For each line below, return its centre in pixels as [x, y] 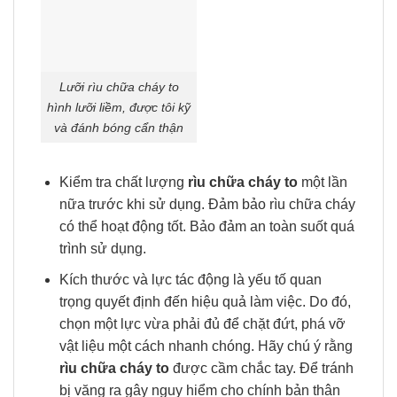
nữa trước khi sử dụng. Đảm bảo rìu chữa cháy [207, 205]
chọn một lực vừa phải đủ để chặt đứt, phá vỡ [202, 323]
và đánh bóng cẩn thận [119, 127]
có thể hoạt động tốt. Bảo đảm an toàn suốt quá [206, 227]
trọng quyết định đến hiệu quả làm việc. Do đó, [205, 301]
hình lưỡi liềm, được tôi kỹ [119, 107]
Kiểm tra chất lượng [123, 183]
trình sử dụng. [102, 249]
